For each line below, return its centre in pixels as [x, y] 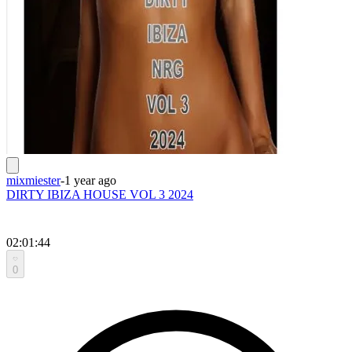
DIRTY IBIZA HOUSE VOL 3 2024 [100, 194]
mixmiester [33, 180]
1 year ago [90, 180]
